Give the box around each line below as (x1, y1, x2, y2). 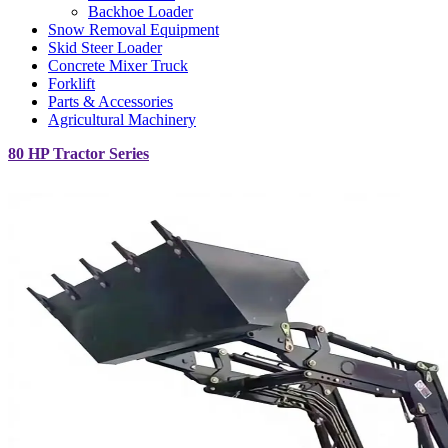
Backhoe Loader (88, 3, 193, 20)
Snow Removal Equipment (48, 21, 219, 38)
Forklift (48, 75, 95, 92)
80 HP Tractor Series (8, 145, 149, 162)
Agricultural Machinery (48, 111, 196, 128)
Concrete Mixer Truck (48, 57, 188, 74)
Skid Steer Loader (48, 39, 162, 56)
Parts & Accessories (48, 93, 173, 110)
